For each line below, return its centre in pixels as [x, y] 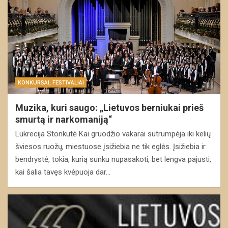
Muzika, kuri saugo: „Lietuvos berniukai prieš [109, 107]
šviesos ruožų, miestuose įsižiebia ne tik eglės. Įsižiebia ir [110, 146]
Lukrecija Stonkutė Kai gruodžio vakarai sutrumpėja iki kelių [113, 134]
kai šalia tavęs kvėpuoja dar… [63, 172]
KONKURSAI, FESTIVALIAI [51, 82]
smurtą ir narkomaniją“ [64, 119]
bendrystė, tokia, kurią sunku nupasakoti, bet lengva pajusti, [113, 159]
